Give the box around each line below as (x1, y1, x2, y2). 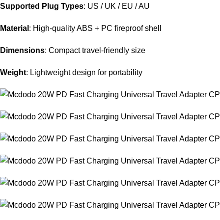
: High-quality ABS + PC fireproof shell (29, 24, 162, 33)
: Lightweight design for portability (26, 68, 142, 77)
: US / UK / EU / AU (83, 2, 150, 11)
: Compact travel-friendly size (45, 46, 145, 55)
